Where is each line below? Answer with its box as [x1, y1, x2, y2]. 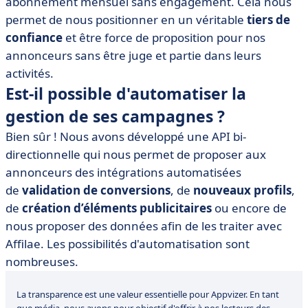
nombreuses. [5, 254, 78, 269]
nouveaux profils [193, 182, 291, 198]
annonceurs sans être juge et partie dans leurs [5, 47, 261, 63]
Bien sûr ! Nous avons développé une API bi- [5, 129, 246, 144]
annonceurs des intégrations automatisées [5, 164, 241, 180]
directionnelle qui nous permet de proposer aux [5, 146, 266, 162]
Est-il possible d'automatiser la [5, 82, 246, 104]
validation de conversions [22, 182, 170, 198]
